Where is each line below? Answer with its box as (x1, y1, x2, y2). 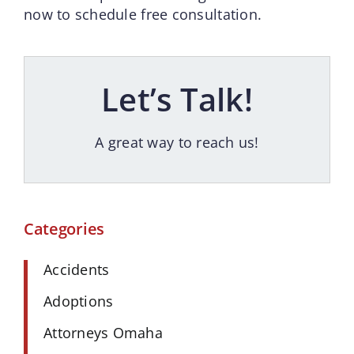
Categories (23, 218, 104, 240)
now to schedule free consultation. (23, 4, 262, 24)
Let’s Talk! (101, 77, 253, 121)
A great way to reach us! (95, 132, 259, 152)
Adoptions (43, 291, 114, 311)
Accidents (43, 259, 110, 279)
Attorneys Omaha (43, 322, 164, 342)
